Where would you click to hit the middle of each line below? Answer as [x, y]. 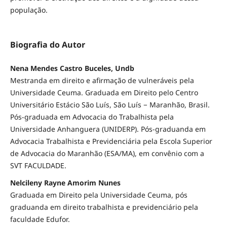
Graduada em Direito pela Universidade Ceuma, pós [99, 195]
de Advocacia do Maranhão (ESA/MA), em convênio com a [107, 153]
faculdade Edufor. [40, 219]
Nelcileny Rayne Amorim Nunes [65, 182]
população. [29, 10]
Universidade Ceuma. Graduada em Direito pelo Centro [104, 92]
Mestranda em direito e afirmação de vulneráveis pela [102, 80]
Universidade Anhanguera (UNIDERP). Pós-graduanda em [108, 129]
